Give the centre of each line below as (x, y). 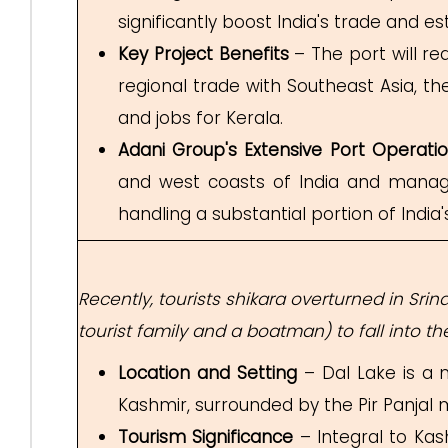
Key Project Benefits (203, 54)
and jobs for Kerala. (200, 118)
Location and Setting (207, 373)
